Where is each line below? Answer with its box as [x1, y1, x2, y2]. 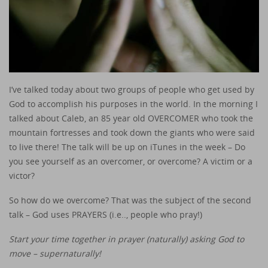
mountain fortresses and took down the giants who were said [9, 127, 255, 139]
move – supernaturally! [9, 247, 106, 259]
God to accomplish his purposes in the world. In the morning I [9, 98, 258, 110]
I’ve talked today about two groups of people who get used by [9, 84, 254, 96]
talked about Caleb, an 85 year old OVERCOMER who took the [9, 112, 253, 124]
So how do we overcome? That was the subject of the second [9, 194, 251, 206]
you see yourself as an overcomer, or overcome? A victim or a [9, 156, 252, 167]
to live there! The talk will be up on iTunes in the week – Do [9, 141, 245, 153]
